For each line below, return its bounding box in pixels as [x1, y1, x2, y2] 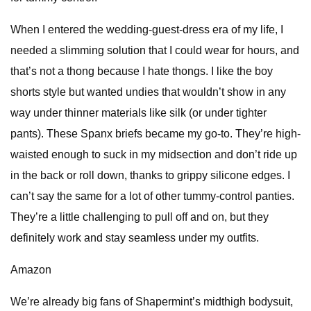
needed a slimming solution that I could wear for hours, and [10, 44, 299, 56]
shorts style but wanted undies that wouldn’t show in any [10, 86, 286, 98]
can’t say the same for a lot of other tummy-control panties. [10, 190, 294, 202]
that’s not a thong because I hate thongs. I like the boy [10, 65, 273, 77]
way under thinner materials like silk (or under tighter [10, 107, 267, 119]
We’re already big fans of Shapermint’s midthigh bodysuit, [10, 296, 293, 308]
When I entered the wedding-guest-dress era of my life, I [10, 24, 283, 35]
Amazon [10, 264, 51, 276]
